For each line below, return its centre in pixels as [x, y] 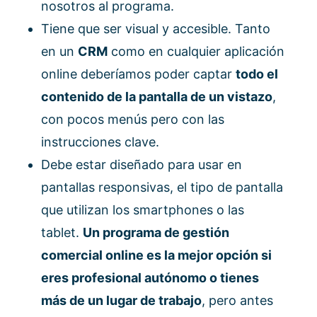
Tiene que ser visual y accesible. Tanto [156, 28]
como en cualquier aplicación [196, 51]
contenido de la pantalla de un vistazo [157, 96]
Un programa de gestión [156, 232]
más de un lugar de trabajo [121, 300]
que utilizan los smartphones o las [143, 209]
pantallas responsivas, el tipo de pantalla [162, 187]
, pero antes [237, 300]
